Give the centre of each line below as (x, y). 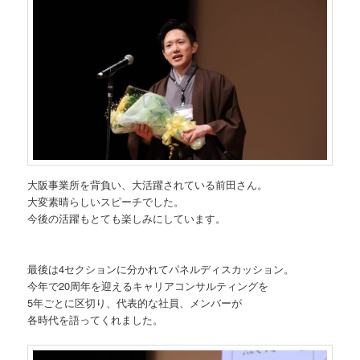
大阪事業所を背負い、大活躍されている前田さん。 (148, 184)
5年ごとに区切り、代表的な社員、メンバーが (135, 302)
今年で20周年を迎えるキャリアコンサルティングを (148, 285)
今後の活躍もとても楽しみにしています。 (127, 218)
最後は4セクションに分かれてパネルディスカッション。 (161, 268)
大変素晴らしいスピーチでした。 (106, 201)
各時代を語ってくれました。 (96, 319)
